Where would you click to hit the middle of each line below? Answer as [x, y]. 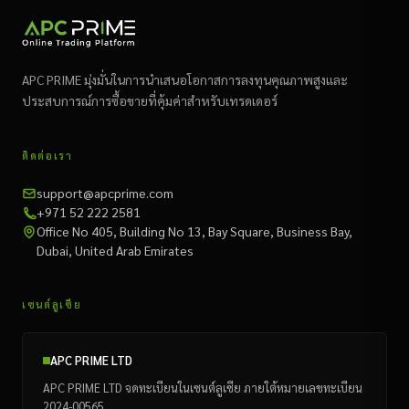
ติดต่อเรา [47, 155]
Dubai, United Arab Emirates [115, 250]
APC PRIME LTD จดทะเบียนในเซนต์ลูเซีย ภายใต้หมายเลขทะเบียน [203, 387]
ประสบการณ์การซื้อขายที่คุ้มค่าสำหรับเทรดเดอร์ [150, 100]
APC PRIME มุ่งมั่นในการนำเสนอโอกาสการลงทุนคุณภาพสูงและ [185, 79]
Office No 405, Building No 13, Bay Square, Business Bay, [194, 231]
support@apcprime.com [105, 192]
